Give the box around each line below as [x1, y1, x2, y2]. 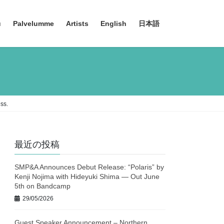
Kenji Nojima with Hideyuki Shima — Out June [14, 172, 160, 181]
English [100, 19, 126, 27]
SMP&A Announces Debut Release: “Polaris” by [14, 163, 164, 171]
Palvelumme [13, 19, 54, 27]
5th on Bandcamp [14, 182, 71, 190]
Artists [66, 19, 88, 27]
